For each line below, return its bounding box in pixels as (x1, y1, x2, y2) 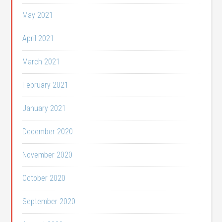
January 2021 (22, 104, 66, 113)
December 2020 (22, 127, 73, 137)
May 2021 (22, 10, 54, 20)
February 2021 (22, 80, 69, 90)
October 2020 (22, 173, 66, 183)
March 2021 (22, 57, 60, 67)
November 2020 (22, 150, 73, 160)
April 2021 (22, 34, 55, 44)
